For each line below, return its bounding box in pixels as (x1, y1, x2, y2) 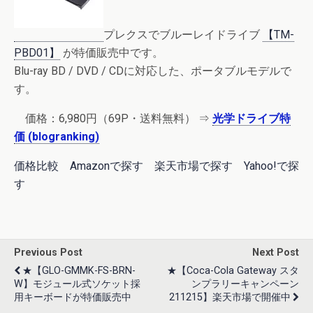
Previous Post (14, 247, 82, 259)
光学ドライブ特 (212, 112, 291, 125)
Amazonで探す (70, 159, 143, 173)
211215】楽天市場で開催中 (169, 291, 291, 303)
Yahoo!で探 (244, 159, 299, 173)
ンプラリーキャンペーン (191, 278, 299, 290)
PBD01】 (14, 46, 60, 59)
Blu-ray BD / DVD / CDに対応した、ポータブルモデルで (14, 64, 291, 78)
